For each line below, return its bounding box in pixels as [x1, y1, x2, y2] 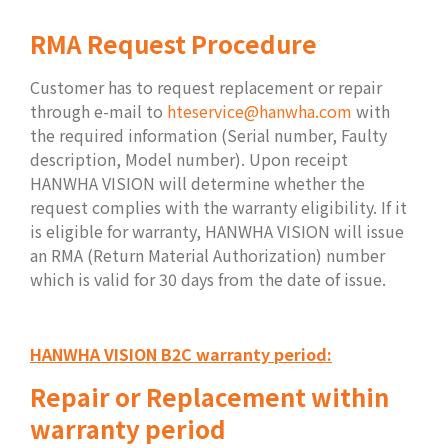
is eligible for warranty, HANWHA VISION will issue [30, 219, 404, 243]
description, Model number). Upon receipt [30, 147, 348, 171]
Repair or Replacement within [30, 379, 389, 414]
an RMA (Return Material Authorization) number [30, 243, 385, 267]
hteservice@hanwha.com [167, 99, 352, 123]
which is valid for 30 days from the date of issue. [30, 267, 386, 291]
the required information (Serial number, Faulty [30, 123, 387, 147]
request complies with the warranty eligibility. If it [30, 195, 407, 219]
